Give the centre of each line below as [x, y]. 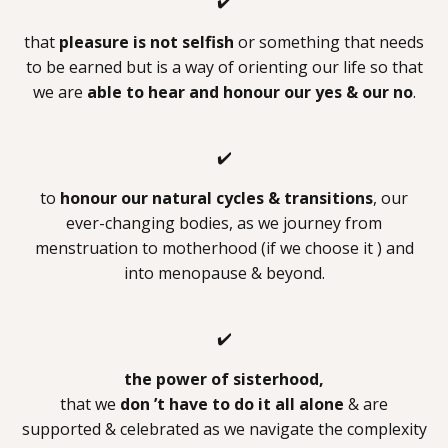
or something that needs [329, 41]
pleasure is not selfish [146, 41]
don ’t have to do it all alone [234, 403]
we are [59, 91]
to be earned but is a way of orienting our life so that [224, 66]
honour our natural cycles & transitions [216, 197]
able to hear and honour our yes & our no [249, 91]
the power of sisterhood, [224, 378]
